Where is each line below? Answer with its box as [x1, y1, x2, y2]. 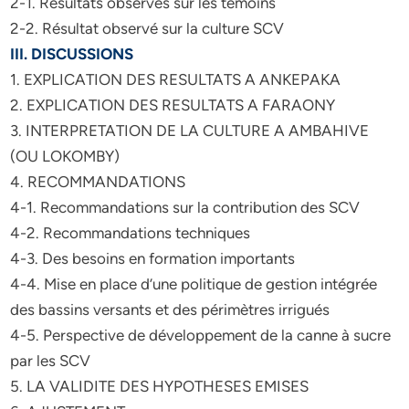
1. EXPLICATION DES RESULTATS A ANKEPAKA [10, 70, 341, 89]
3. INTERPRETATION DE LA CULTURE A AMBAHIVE [10, 121, 370, 140]
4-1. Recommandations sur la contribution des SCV [10, 198, 361, 216]
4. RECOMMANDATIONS [10, 173, 186, 191]
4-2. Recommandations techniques [10, 224, 251, 242]
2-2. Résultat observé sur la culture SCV [10, 19, 285, 37]
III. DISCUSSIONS [10, 45, 134, 63]
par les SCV [10, 351, 91, 370]
